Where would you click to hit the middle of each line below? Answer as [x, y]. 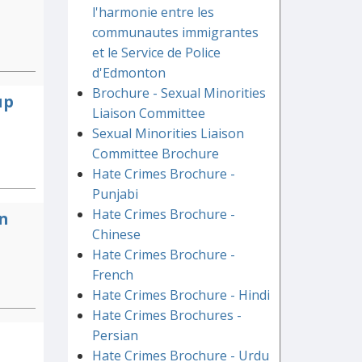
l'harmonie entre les [153, 13]
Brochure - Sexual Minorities [179, 93]
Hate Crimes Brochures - [166, 316]
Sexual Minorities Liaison [168, 134]
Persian [115, 336]
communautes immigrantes [175, 33]
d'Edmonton [128, 73]
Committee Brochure [155, 154]
